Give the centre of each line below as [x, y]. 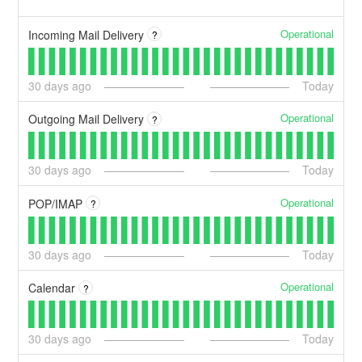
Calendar [52, 288]
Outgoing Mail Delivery [86, 119]
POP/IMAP [56, 203]
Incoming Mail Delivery [86, 34]
